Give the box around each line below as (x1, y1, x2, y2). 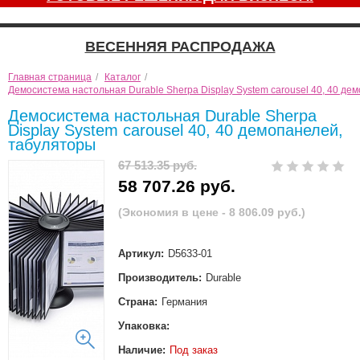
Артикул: (117, 247, 164, 260)
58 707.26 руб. (117, 177, 235, 195)
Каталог (104, 72, 141, 83)
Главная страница (8, 72, 92, 83)
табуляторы (8, 136, 96, 153)
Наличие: (117, 344, 166, 356)
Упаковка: (117, 320, 170, 332)
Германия (161, 296, 207, 308)
